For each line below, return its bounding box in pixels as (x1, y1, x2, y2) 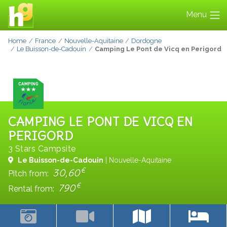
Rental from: (8, 184, 56, 194)
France (34, 37, 56, 45)
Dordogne (131, 37, 162, 45)
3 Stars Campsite (8, 144, 76, 154)
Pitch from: (8, 169, 51, 178)
